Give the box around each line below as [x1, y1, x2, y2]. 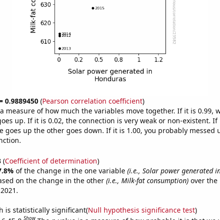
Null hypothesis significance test [87, 205, 195, 215]
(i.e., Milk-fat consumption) [106, 175, 189, 185]
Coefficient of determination [4, 156, 97, 165]
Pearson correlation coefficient [42, 96, 142, 106]
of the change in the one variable [15, 165, 127, 175]
